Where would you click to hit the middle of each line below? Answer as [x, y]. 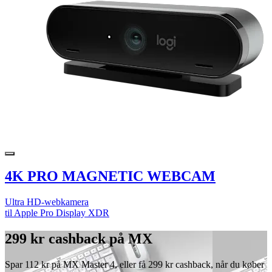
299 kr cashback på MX [79, 239]
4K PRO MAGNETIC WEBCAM [110, 176]
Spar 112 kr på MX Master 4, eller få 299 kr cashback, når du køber [134, 265]
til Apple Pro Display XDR [57, 213]
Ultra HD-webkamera [47, 202]
